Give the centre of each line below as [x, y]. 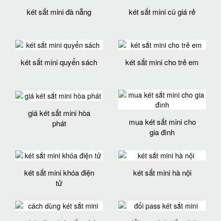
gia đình [162, 132]
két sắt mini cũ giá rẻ [162, 11]
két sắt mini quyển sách [59, 62]
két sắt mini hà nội [162, 172]
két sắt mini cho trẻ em [162, 62]
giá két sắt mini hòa [59, 112]
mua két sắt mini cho [162, 122]
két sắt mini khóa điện [59, 172]
